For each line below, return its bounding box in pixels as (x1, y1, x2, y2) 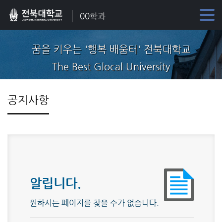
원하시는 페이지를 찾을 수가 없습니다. (29, 198, 159, 208)
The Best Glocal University (52, 61, 170, 72)
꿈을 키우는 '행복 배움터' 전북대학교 (31, 44, 191, 55)
